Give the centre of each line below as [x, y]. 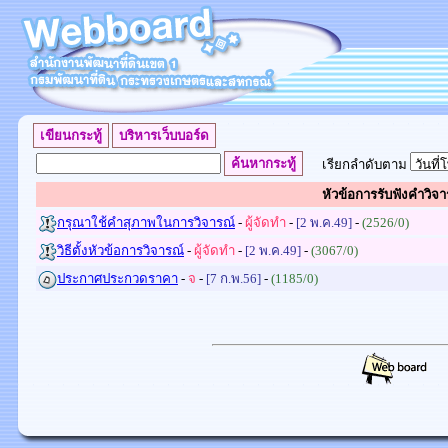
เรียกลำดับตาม [366, 164]
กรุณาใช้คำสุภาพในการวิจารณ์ [146, 222]
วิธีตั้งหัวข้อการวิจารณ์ [120, 250]
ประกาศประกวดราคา [117, 278]
